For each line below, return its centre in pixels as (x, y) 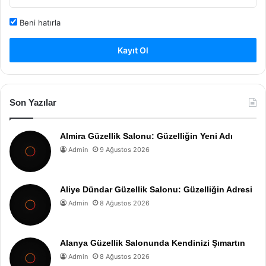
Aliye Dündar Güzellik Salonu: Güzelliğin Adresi (156, 189)
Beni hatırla (39, 23)
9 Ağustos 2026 (125, 150)
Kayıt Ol (133, 50)
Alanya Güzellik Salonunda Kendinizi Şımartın (153, 243)
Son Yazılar (33, 102)
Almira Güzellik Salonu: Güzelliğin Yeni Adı (146, 136)
